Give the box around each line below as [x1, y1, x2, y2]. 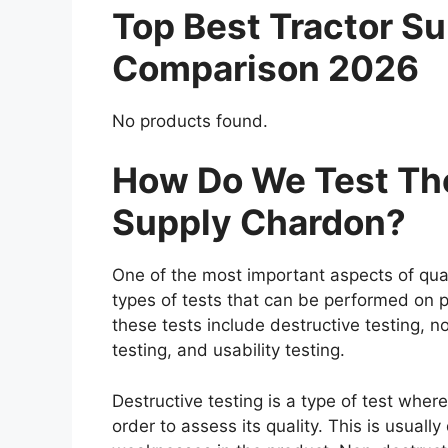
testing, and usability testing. [112, 340, 350, 361]
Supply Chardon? [112, 201, 406, 244]
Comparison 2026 [112, 46, 419, 89]
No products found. [112, 110, 268, 131]
